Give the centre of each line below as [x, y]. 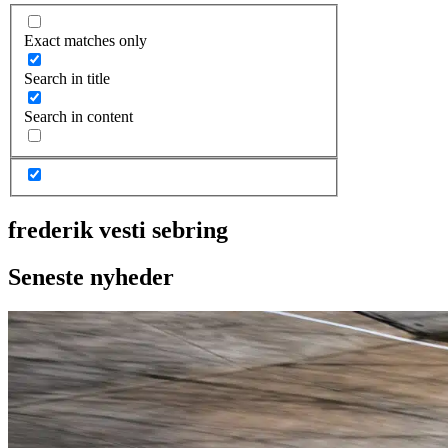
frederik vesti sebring [118, 230]
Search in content [78, 116]
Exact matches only [85, 40]
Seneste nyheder [91, 277]
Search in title [67, 78]
